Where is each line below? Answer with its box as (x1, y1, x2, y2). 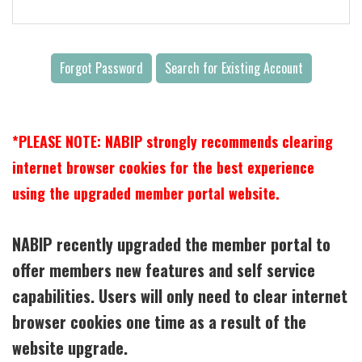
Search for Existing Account (164, 58, 303, 78)
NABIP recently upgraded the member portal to (12, 231, 330, 256)
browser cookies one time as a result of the (12, 309, 306, 334)
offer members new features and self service (12, 257, 315, 282)
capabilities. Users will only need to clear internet (12, 283, 347, 308)
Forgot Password (59, 58, 143, 78)
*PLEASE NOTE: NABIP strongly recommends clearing (12, 130, 333, 152)
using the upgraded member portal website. (12, 182, 284, 204)
